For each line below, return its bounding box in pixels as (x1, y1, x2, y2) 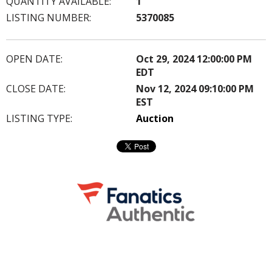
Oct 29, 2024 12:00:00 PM (136, 52, 252, 66)
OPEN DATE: (6, 52, 63, 66)
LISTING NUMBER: (6, 10, 91, 24)
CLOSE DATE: (6, 81, 66, 95)
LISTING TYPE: (6, 111, 72, 125)
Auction (136, 111, 174, 125)
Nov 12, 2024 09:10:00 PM (136, 81, 254, 95)
